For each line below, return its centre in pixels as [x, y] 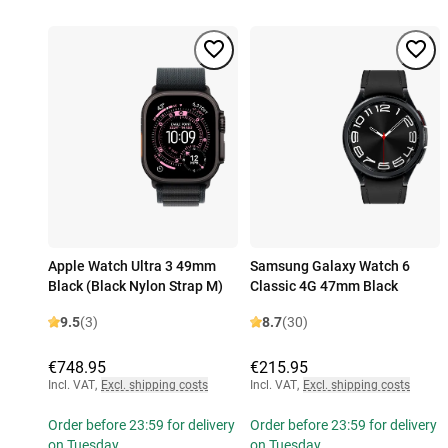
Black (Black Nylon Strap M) [135, 286]
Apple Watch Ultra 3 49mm [132, 266]
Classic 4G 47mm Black [324, 286]
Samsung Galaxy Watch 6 [330, 266]
